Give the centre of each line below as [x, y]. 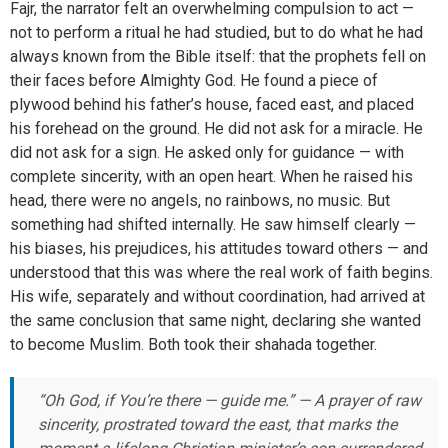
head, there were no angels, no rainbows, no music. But [200, 201]
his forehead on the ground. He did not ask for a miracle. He [216, 129]
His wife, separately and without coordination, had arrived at [217, 297]
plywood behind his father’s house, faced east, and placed [212, 105]
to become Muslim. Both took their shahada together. [193, 345]
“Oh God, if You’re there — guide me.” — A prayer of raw [229, 401]
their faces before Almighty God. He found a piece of [194, 81]
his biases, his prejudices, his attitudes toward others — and [219, 249]
